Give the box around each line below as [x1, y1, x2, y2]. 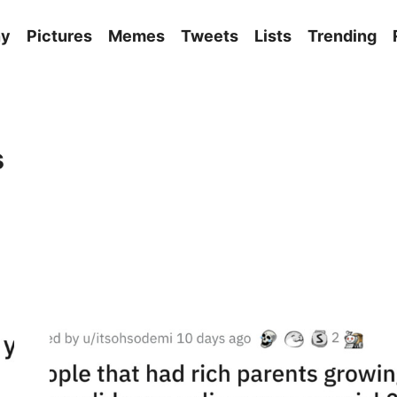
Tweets [181, 26, 239, 45]
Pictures [27, 26, 93, 45]
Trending [307, 26, 378, 45]
